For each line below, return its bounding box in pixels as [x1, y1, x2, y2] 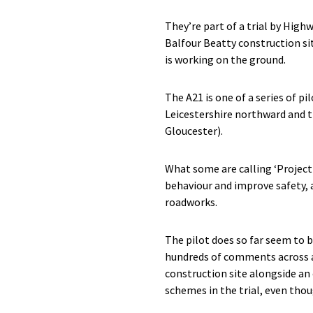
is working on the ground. [165, 52, 286, 66]
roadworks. [165, 195, 217, 209]
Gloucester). [165, 124, 223, 138]
